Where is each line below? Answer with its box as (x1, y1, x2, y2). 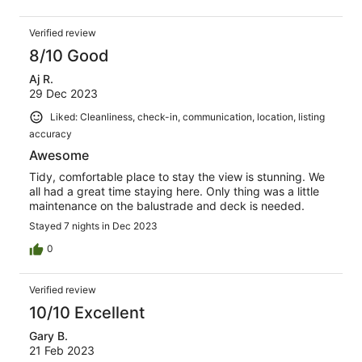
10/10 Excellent (29, 302, 145, 322)
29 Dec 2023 (29, 86, 98, 101)
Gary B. (29, 328, 68, 343)
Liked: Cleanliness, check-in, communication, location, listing (50, 111, 325, 124)
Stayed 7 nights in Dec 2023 (29, 219, 158, 232)
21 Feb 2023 (29, 343, 95, 357)
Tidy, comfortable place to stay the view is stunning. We (29, 169, 325, 183)
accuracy (29, 127, 72, 140)
